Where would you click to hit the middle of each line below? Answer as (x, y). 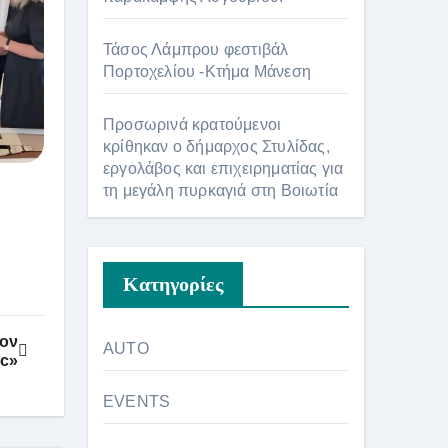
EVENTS (137, 401)
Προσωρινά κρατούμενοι (192, 124)
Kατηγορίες (173, 283)
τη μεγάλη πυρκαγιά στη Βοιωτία (220, 190)
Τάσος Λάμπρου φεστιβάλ (196, 49)
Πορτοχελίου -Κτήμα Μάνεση (207, 71)
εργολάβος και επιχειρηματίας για (223, 168)
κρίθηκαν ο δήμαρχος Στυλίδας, (216, 146)
